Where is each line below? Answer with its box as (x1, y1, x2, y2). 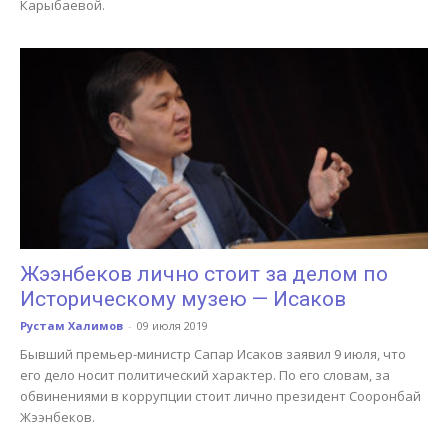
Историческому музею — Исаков (20, 287, 346, 312)
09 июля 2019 (137, 318, 208, 334)
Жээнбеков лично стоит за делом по (20, 262, 388, 287)
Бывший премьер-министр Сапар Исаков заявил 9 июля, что (20, 345, 406, 364)
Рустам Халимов (20, 318, 123, 334)
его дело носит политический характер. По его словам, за (20, 366, 390, 385)
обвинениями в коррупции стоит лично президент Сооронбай (20, 387, 421, 406)
